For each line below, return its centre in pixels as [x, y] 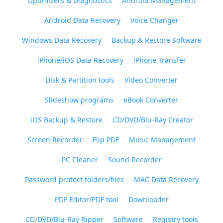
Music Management [162, 140]
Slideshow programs [79, 100]
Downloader [148, 199]
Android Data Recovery [82, 20]
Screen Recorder [55, 140]
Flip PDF [106, 140]
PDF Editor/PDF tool [86, 199]
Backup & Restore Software [156, 40]
